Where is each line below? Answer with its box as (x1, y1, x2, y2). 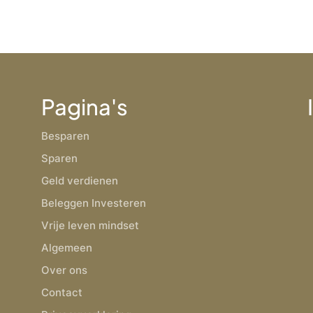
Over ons (41, 263, 88, 277)
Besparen (41, 129, 90, 143)
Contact (41, 286, 83, 300)
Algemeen (41, 241, 93, 255)
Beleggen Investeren (41, 196, 147, 210)
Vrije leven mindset (41, 219, 140, 233)
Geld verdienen (41, 174, 119, 188)
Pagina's (41, 92, 129, 120)
